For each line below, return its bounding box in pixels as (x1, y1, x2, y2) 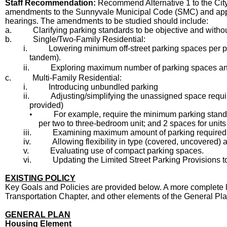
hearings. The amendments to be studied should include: (5, 17, 208, 25)
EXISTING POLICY (5, 174, 75, 182)
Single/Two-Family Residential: (33, 35, 145, 44)
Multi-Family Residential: (32, 73, 122, 82)
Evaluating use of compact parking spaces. (50, 146, 204, 155)
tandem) (29, 53, 59, 62)
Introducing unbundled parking (49, 83, 158, 91)
